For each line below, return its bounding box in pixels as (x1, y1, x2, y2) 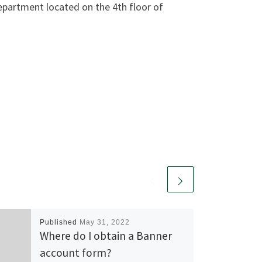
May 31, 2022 (79, 218, 130, 227)
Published (39, 218, 80, 227)
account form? (39, 246, 112, 260)
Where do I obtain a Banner (39, 229, 172, 243)
